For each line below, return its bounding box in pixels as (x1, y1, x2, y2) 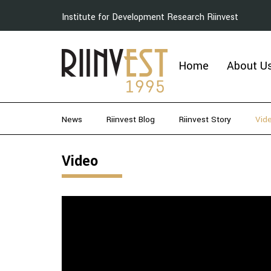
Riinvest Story (179, 114, 231, 125)
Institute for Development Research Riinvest (62, 11, 238, 24)
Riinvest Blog (106, 114, 155, 125)
